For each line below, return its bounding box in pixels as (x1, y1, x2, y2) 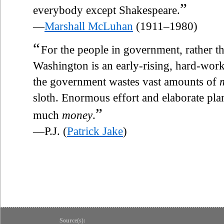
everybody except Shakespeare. (33, 3, 180, 16)
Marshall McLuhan (44, 19, 133, 32)
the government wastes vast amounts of (33, 75, 219, 88)
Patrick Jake (67, 124, 123, 137)
